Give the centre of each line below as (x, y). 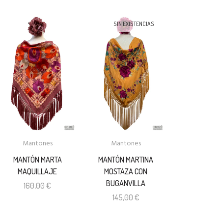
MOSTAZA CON (126, 171)
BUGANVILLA (126, 183)
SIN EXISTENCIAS (134, 24)
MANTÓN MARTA (37, 159)
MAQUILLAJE (38, 171)
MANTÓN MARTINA (126, 159)
